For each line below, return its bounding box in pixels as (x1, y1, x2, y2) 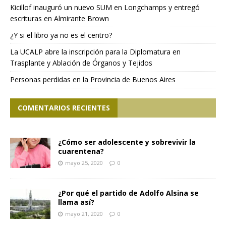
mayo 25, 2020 (65, 159, 103, 167)
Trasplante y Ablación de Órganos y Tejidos (10, 58, 152, 68)
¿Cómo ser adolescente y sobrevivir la (58, 137, 196, 147)
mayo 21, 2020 (65, 210, 103, 218)
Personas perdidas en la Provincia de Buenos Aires (10, 75, 176, 85)
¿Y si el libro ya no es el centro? (10, 30, 112, 40)
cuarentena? (58, 146, 104, 156)
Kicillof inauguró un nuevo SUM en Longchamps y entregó (10, 3, 200, 13)
